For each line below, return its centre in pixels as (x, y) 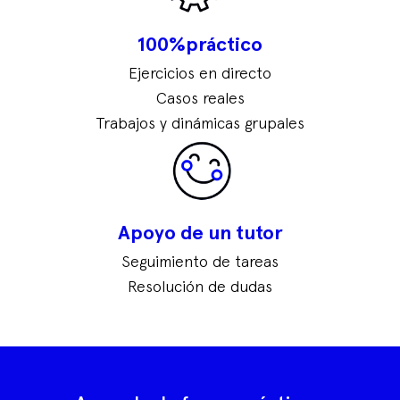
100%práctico (200, 45)
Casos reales (200, 99)
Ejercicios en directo (200, 74)
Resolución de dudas (200, 287)
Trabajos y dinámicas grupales (200, 124)
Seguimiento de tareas (200, 262)
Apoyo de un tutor (200, 233)
